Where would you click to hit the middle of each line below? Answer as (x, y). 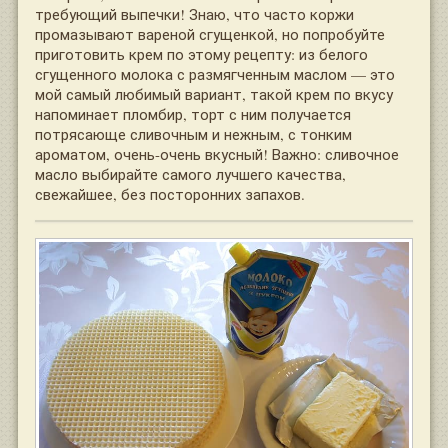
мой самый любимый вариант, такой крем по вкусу (214, 93)
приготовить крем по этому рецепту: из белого (201, 53)
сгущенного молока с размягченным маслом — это (215, 73)
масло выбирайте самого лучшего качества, (190, 173)
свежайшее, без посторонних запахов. (170, 193)
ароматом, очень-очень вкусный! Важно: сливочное (217, 153)
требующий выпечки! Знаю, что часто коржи (194, 13)
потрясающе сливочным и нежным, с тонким (193, 133)
